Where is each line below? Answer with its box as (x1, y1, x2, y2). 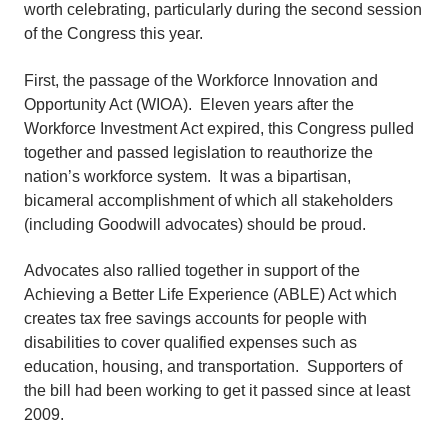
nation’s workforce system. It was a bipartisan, (24, 167, 351, 185)
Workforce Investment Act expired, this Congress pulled (24, 119, 414, 137)
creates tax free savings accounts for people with (24, 310, 367, 328)
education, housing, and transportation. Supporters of (24, 358, 402, 376)
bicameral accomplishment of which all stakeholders (24, 191, 393, 209)
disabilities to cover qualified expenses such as (24, 334, 357, 352)
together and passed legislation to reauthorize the (24, 143, 373, 161)
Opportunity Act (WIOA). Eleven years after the (24, 95, 354, 113)
